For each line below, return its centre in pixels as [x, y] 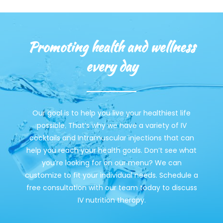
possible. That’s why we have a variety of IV [111, 125]
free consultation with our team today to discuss [111, 187]
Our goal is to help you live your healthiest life [111, 113]
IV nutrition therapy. [111, 200]
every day [111, 66]
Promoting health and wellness [111, 47]
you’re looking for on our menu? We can [111, 163]
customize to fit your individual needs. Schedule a [111, 175]
